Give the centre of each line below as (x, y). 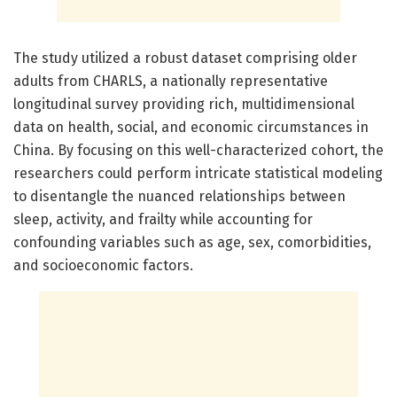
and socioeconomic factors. (103, 265)
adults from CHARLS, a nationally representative (171, 81)
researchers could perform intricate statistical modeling (198, 173)
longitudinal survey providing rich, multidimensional (184, 104)
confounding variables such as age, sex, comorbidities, (192, 242)
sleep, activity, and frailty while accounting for (163, 219)
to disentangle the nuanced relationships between (179, 196)
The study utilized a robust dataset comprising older (185, 58)
